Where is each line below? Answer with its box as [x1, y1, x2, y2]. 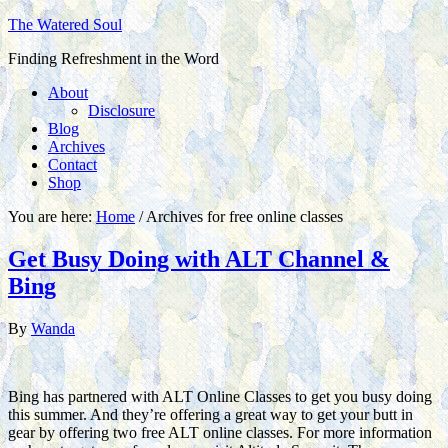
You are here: [8, 208, 96, 225]
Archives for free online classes [143, 208, 343, 225]
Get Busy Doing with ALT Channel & [8, 245, 390, 272]
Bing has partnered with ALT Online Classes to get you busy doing [8, 387, 432, 405]
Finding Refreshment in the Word [8, 50, 219, 67]
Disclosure [88, 102, 155, 119]
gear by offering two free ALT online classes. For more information [8, 423, 432, 441]
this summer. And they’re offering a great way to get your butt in [8, 405, 413, 423]
